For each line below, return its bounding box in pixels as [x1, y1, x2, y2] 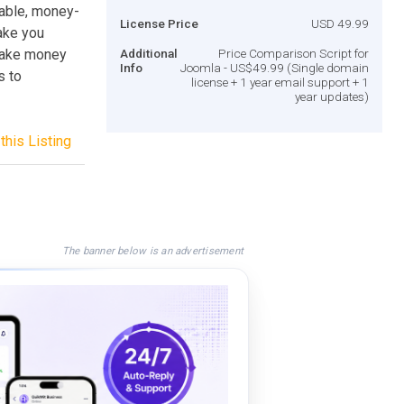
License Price [120, 15, 198, 31]
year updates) [295, 88, 369, 104]
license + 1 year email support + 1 [191, 74, 369, 89]
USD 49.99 [311, 15, 369, 31]
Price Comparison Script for [218, 45, 369, 60]
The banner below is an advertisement [61, 243, 243, 257]
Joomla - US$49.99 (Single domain [180, 60, 369, 75]
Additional [120, 45, 178, 60]
